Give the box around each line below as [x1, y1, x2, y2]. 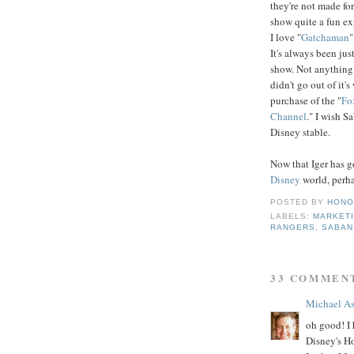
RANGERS [270, 223, 316, 232]
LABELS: [270, 212, 314, 221]
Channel [270, 108, 307, 123]
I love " [270, 29, 301, 44]
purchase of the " [270, 92, 341, 107]
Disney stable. [270, 124, 330, 139]
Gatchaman [301, 29, 349, 44]
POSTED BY [270, 198, 328, 207]
